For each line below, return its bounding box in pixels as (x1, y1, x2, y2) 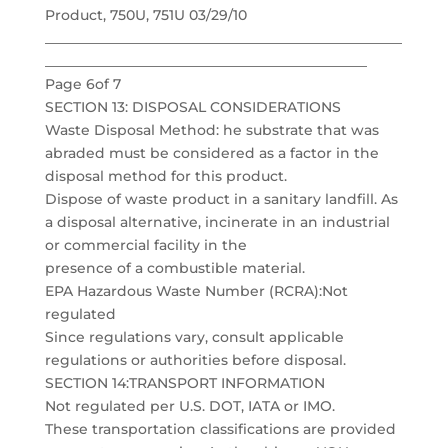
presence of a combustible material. (44, 259, 305, 277)
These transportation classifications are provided (44, 420, 396, 438)
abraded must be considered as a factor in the (44, 144, 379, 162)
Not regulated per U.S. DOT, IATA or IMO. (44, 397, 335, 415)
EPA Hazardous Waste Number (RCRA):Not (44, 282, 348, 300)
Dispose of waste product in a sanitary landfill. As (44, 190, 398, 208)
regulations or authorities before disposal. (44, 351, 346, 369)
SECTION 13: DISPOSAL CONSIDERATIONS (44, 98, 341, 116)
